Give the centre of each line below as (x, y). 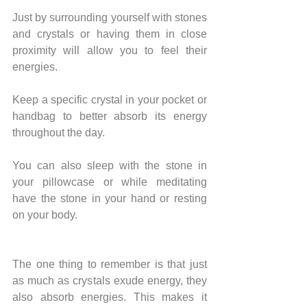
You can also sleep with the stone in (110, 165)
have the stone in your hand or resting (110, 198)
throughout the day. (59, 132)
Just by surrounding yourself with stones (110, 17)
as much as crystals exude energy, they (110, 280)
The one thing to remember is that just (110, 264)
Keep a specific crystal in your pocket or (110, 99)
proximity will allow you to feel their (110, 50)
